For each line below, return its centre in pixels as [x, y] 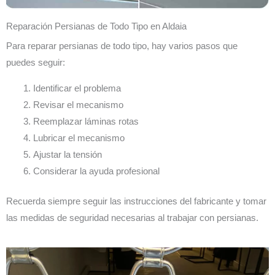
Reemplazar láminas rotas [86, 122]
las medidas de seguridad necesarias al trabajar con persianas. [132, 218]
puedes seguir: [36, 63]
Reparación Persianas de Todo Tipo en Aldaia [96, 27]
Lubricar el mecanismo [79, 138]
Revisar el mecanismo [78, 105]
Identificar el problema [77, 88]
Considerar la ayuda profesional [96, 171]
